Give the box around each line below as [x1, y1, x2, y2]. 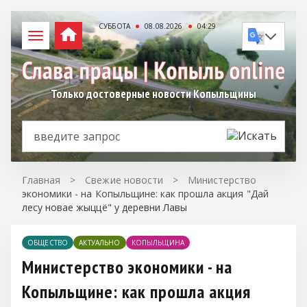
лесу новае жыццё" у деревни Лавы [22, 201, 188, 214]
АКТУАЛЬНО [79, 238, 121, 247]
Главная [22, 173, 61, 186]
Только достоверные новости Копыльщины [50, 86, 257, 101]
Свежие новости [85, 173, 163, 186]
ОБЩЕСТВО [27, 238, 69, 247]
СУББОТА [99, 21, 131, 31]
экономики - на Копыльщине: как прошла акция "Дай [22, 187, 269, 200]
